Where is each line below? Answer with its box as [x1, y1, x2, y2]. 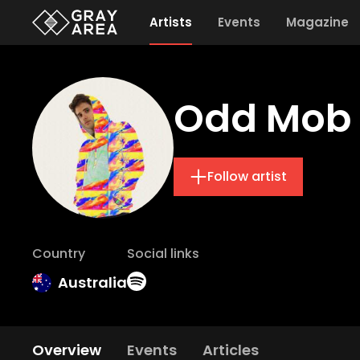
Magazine [285, 14, 349, 31]
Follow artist [207, 167, 287, 186]
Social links [127, 244, 199, 263]
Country [32, 244, 85, 263]
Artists [149, 14, 192, 31]
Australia [58, 272, 127, 292]
